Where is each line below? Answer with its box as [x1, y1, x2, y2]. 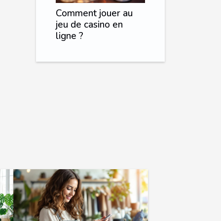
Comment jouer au [56, 7, 133, 20]
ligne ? [56, 30, 83, 43]
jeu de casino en [56, 18, 123, 32]
